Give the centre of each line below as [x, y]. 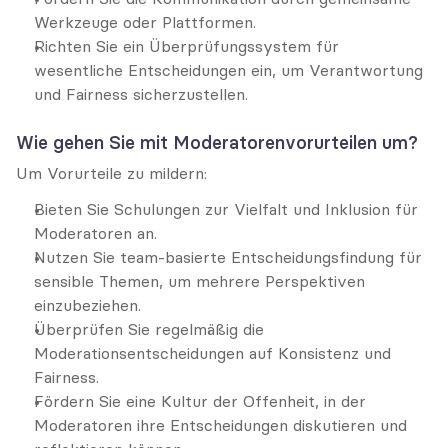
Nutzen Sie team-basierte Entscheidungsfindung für [228, 257]
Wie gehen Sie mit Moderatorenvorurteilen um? [217, 142]
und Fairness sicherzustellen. [141, 94]
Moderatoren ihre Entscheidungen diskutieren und [220, 425]
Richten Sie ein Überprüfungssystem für [186, 46]
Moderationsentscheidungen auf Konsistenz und [212, 353]
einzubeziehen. [87, 305]
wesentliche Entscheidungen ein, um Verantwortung [228, 70]
